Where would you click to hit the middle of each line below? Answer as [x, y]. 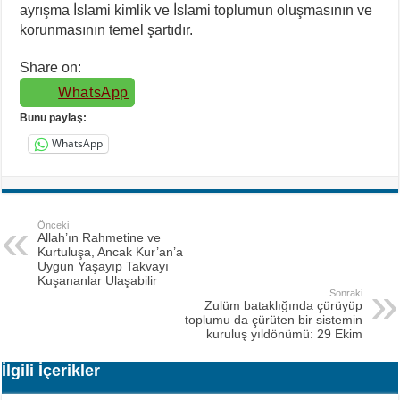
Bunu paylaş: [54, 117]
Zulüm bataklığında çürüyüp [283, 305]
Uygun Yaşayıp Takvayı [104, 266]
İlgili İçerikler [51, 370]
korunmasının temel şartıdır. [107, 29]
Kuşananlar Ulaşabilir [98, 280]
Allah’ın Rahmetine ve [100, 237]
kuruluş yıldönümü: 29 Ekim [284, 333]
